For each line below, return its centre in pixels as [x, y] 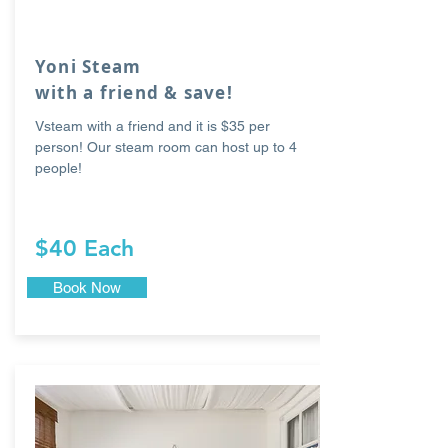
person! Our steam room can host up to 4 [166, 147]
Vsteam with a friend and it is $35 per [152, 126]
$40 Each [84, 248]
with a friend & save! [134, 92]
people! [60, 168]
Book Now [87, 287]
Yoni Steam [91, 66]
